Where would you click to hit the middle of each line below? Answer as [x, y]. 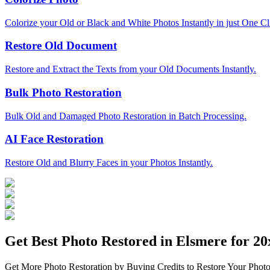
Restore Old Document [61, 46]
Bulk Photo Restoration [63, 92]
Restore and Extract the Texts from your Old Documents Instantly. [130, 69]
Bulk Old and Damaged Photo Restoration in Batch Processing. [126, 116]
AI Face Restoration [54, 139]
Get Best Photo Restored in [90, 241]
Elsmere [202, 241]
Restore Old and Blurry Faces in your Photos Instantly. [109, 163]
